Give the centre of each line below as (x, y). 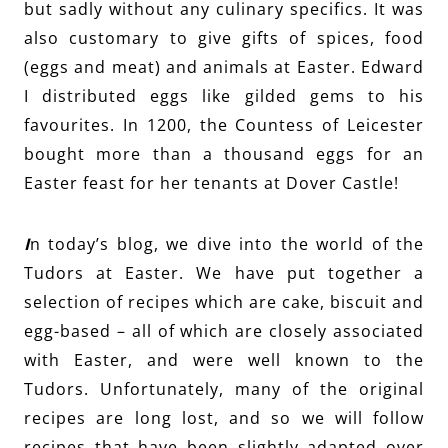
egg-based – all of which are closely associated (224, 330)
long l (155, 417)
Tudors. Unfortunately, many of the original (224, 388)
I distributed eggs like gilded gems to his (224, 95)
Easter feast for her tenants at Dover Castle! (211, 182)
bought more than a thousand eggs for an (224, 153)
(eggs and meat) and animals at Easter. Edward (224, 66)
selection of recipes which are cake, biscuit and (224, 301)
